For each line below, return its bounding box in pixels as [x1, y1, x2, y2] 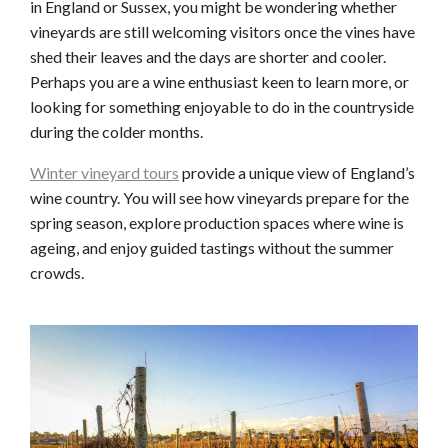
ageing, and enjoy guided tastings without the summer [30, 238, 394, 258]
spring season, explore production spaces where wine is [30, 213, 404, 233]
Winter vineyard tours [30, 163, 179, 183]
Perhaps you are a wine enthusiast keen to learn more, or [30, 72, 409, 92]
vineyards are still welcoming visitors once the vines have [30, 22, 415, 42]
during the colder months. [30, 122, 203, 142]
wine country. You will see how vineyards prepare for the [30, 188, 409, 208]
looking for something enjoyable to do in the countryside [30, 97, 414, 117]
